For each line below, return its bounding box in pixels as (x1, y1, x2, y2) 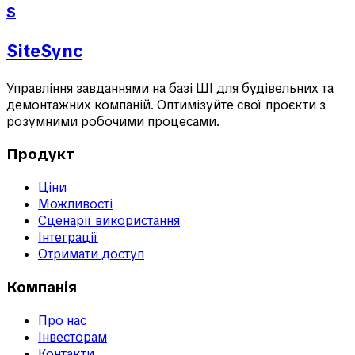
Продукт (6, 144, 74, 165)
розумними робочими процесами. (6, 113, 219, 130)
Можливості (38, 196, 113, 213)
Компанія (6, 277, 77, 297)
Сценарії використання (38, 212, 180, 230)
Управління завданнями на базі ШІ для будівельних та (6, 79, 334, 97)
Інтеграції (38, 229, 98, 246)
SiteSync (6, 39, 82, 63)
